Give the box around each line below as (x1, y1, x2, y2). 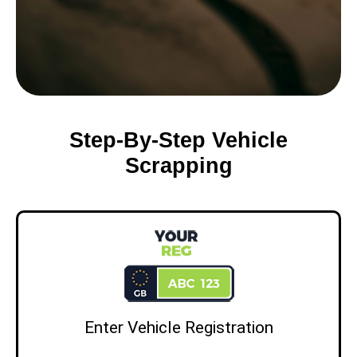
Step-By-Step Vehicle (69, 128, 288, 153)
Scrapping (124, 154, 233, 178)
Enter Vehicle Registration (84, 318, 273, 338)
